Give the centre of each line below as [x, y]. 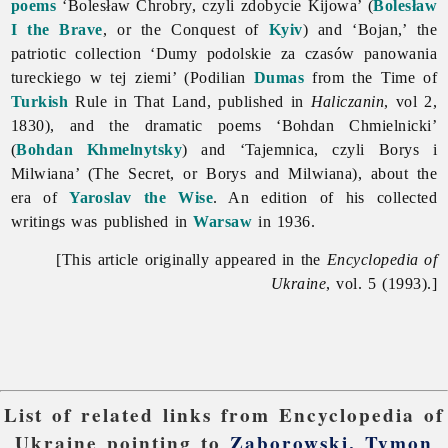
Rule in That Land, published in [189, 101]
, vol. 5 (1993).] [382, 283]
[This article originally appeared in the [191, 259]
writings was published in [102, 221]
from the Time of [371, 77]
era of [40, 197]
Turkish [39, 101]
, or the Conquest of [185, 29]
